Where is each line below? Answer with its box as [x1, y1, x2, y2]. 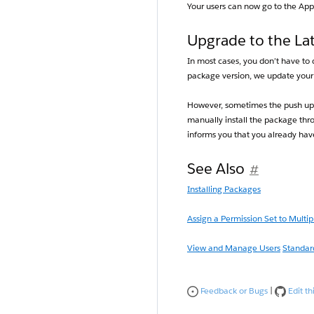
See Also [187, 159, 245, 179]
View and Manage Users [187, 242, 280, 254]
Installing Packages [187, 183, 261, 196]
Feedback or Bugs [198, 285, 268, 297]
